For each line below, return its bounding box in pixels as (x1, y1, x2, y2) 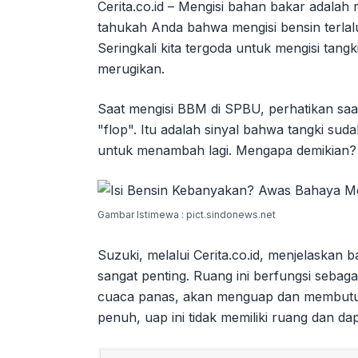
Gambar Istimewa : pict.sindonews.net (97, 208, 276, 221)
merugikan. (97, 60, 165, 77)
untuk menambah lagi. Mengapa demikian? (97, 141, 356, 158)
